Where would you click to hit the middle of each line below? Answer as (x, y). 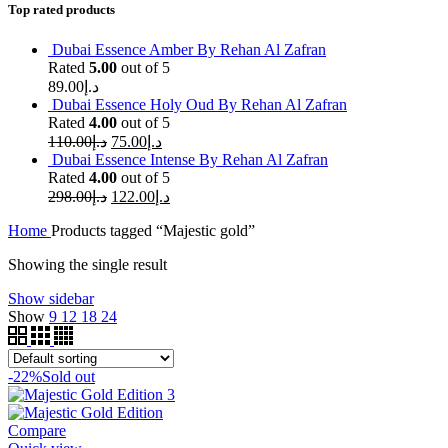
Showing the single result (87, 264)
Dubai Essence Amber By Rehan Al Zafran (189, 49)
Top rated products (61, 10)
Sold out (68, 376)
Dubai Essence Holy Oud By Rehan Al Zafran (199, 104)
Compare (37, 430)
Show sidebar (51, 298)
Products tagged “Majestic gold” (153, 230)
